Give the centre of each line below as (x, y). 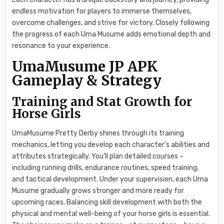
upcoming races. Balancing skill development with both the (107, 202)
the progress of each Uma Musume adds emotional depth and (111, 34)
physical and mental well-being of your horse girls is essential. (111, 213)
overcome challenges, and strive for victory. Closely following (111, 22)
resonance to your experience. (61, 45)
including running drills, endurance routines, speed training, (105, 167)
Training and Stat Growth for (102, 102)
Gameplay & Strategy (87, 81)
